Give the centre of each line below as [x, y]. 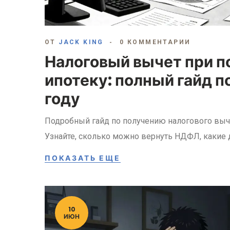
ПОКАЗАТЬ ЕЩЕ [83, 158]
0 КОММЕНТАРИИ [155, 42]
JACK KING [81, 42]
